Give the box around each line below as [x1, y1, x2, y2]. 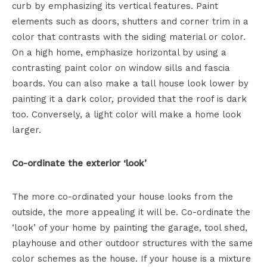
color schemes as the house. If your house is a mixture [12, 253, 251, 265]
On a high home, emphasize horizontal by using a [12, 47, 226, 58]
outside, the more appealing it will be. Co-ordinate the [12, 207, 250, 218]
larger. [12, 125, 41, 136]
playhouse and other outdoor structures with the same [12, 238, 253, 249]
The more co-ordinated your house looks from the [12, 191, 233, 203]
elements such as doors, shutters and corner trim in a [12, 16, 249, 27]
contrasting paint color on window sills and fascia [12, 63, 230, 74]
